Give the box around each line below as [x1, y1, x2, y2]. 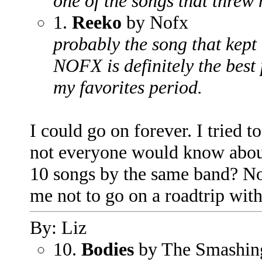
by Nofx [122, 12, 188, 33]
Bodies [81, 239, 134, 260]
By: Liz [30, 217, 87, 238]
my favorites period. [53, 77, 202, 98]
